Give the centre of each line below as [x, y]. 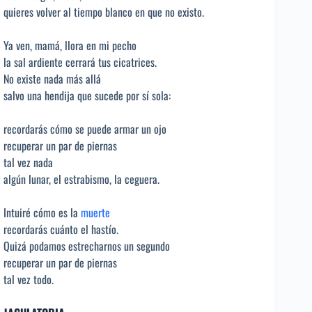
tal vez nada [28, 163]
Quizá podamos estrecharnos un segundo [87, 246]
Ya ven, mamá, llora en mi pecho [70, 46]
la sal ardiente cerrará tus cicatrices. [80, 62]
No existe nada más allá [52, 79]
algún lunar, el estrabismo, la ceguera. [81, 179]
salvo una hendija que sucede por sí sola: [87, 96]
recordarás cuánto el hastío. [61, 229]
